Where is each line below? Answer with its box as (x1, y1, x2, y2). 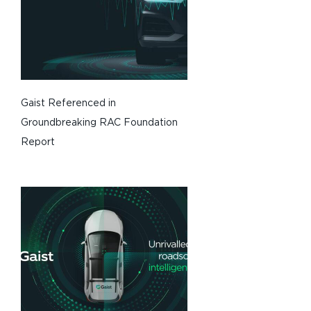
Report (21, 137, 55, 147)
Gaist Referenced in (21, 98, 116, 108)
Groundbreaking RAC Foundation (21, 117, 178, 128)
